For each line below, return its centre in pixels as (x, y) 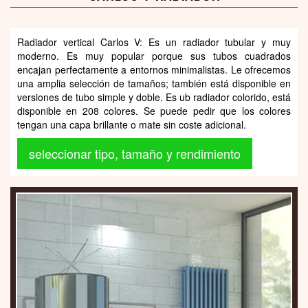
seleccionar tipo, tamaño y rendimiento (135, 153)
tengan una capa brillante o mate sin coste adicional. (132, 124)
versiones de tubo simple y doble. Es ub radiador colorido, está (154, 97)
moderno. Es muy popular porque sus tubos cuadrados (154, 55)
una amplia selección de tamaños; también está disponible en (154, 83)
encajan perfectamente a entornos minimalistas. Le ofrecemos (154, 69)
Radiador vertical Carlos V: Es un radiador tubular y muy (154, 42)
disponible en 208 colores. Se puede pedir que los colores (154, 110)
